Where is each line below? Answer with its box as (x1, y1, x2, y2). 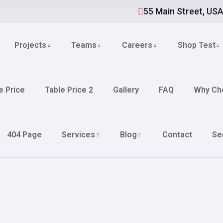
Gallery (112, 85, 139, 95)
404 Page (6, 130, 42, 139)
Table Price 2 (44, 85, 93, 95)
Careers (121, 40, 152, 50)
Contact (162, 130, 192, 139)
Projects (14, 40, 46, 50)
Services (61, 130, 95, 139)
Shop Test (177, 40, 216, 50)
